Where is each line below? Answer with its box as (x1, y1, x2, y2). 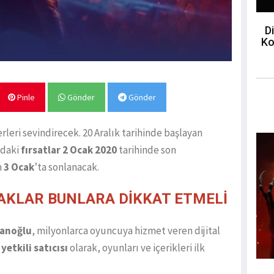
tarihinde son (117, 143, 176, 157)
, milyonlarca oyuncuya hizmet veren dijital (32, 224, 220, 238)
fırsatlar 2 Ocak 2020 (21, 143, 117, 157)
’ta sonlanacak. (34, 160, 99, 174)
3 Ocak (4, 160, 34, 174)
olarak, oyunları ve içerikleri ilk (68, 241, 205, 255)
